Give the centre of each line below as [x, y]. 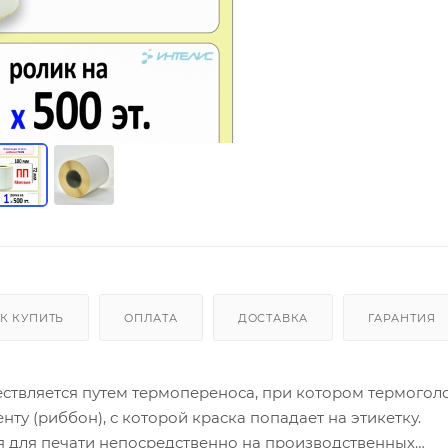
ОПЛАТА [151, 318]
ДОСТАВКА [273, 318]
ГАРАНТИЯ [401, 318]
